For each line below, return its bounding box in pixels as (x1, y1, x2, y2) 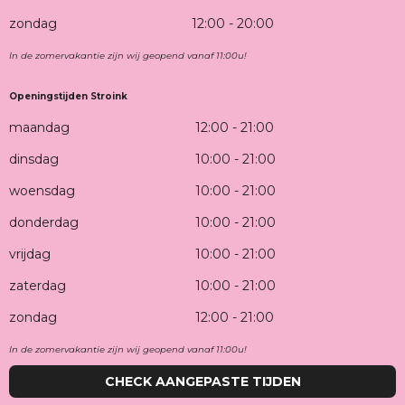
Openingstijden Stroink (9, 89, 127, 102)
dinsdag (9, 150, 59, 167)
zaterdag (9, 277, 66, 294)
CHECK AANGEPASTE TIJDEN (104, 372, 301, 390)
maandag (9, 118, 70, 136)
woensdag (9, 182, 75, 199)
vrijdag (9, 245, 51, 262)
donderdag (9, 213, 79, 231)
